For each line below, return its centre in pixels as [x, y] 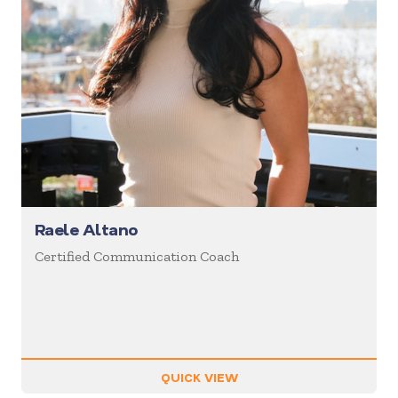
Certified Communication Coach [137, 257]
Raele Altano [86, 230]
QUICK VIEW [199, 377]
